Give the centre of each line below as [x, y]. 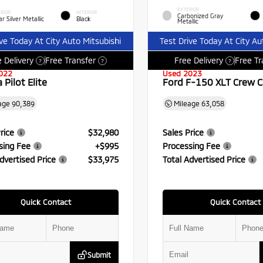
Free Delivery [198, 60]
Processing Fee [191, 146]
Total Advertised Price [204, 159]
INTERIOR [86, 12]
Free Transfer [70, 60]
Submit [100, 254]
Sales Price [183, 132]
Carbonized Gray [200, 16]
